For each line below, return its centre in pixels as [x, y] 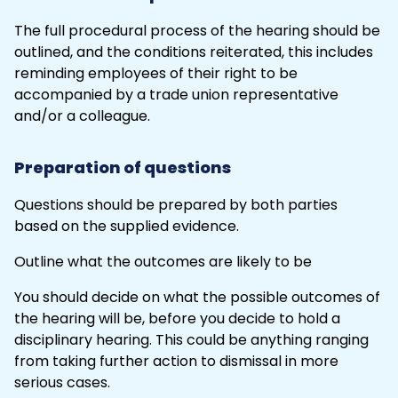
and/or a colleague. [82, 115]
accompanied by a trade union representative [176, 94]
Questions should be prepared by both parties [176, 204]
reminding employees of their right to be [156, 73]
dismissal [252, 361]
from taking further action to [117, 361]
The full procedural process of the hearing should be [197, 30]
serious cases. [62, 382]
